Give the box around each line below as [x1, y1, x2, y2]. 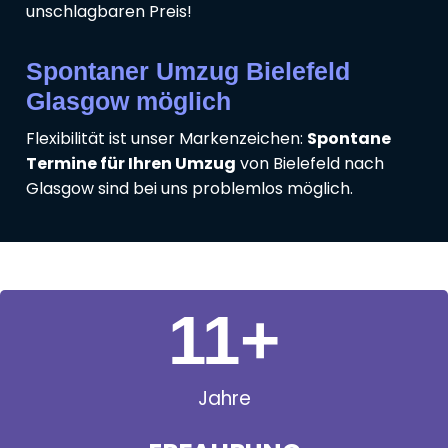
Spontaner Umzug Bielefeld [26, 57, 350, 86]
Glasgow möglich [26, 87, 231, 116]
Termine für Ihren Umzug [26, 152, 236, 176]
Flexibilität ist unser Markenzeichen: [26, 127, 307, 151]
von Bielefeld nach [236, 152, 384, 176]
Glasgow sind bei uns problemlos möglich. [26, 177, 353, 201]
